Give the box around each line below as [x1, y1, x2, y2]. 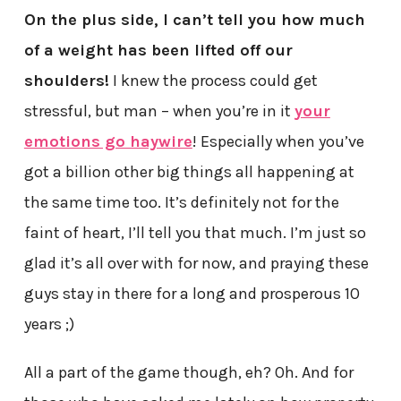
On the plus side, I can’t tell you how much [23, 10, 365, 30]
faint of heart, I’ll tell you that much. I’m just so [23, 223, 366, 243]
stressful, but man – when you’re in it [23, 101, 294, 122]
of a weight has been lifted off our [23, 40, 293, 61]
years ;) [23, 314, 74, 335]
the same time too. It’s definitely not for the [23, 192, 339, 213]
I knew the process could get [108, 71, 318, 91]
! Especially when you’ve [192, 132, 364, 152]
